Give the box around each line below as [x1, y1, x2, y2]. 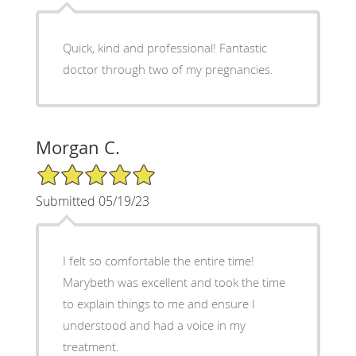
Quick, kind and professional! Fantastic [62, 39, 267, 56]
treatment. [62, 338, 119, 354]
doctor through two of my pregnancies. [62, 60, 273, 77]
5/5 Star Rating [35, 161, 114, 177]
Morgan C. [35, 135, 120, 159]
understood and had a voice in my [62, 316, 246, 333]
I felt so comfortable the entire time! [62, 252, 254, 269]
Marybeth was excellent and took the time [62, 273, 285, 290]
